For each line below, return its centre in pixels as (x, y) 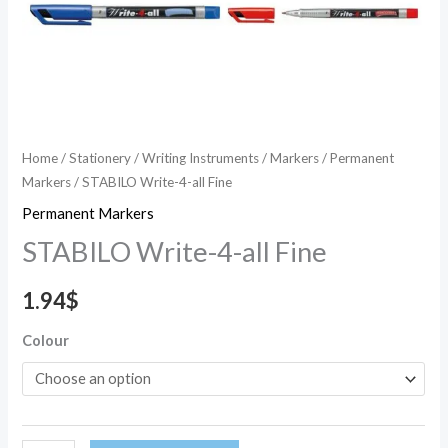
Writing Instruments (201, 157)
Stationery (100, 157)
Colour (46, 340)
